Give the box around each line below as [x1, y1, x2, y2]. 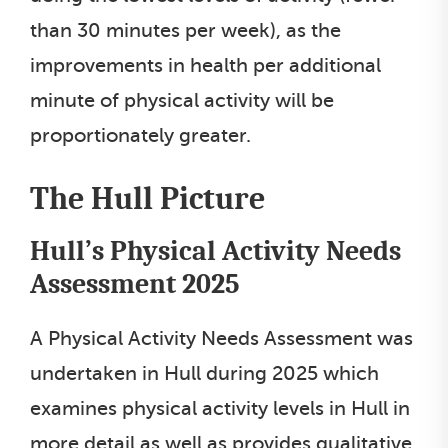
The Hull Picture [30, 179, 265, 217]
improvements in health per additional [30, 53, 381, 77]
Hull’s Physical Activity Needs [30, 234, 401, 267]
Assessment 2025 [30, 267, 240, 300]
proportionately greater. [30, 123, 251, 147]
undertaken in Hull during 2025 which [30, 361, 379, 385]
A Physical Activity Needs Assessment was [30, 326, 413, 350]
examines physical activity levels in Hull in [30, 396, 410, 420]
